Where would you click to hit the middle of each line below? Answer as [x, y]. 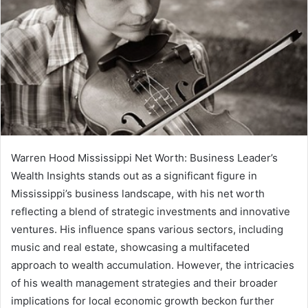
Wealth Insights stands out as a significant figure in [134, 176]
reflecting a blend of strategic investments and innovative [151, 212]
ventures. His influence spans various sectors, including [147, 230]
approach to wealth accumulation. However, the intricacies [153, 265]
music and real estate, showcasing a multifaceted [130, 247]
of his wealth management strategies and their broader [144, 283]
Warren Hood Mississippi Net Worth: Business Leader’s [144, 158]
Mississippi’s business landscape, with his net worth [138, 194]
